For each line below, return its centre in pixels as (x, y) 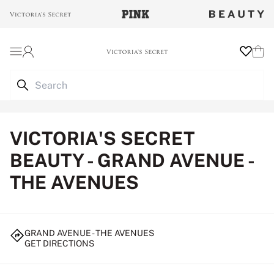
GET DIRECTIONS (59, 243)
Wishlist (254, 62)
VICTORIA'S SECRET (102, 138)
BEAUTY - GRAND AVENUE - (132, 160)
